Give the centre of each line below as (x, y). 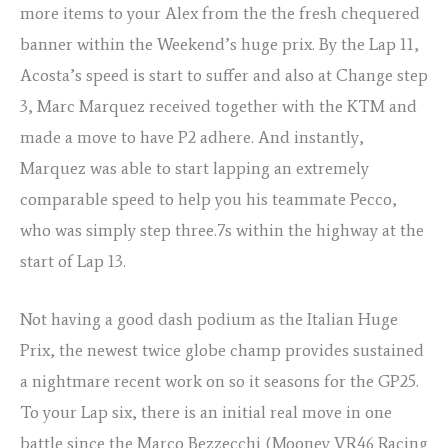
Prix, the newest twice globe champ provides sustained (222, 350)
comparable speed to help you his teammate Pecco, (208, 199)
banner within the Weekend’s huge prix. (169, 44)
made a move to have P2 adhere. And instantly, (192, 137)
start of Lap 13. (73, 261)
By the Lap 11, (369, 44)
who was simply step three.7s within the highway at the (222, 230)
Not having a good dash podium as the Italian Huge (209, 319)
